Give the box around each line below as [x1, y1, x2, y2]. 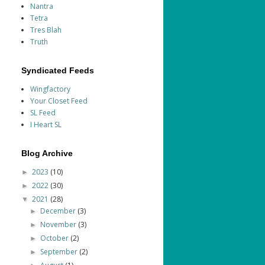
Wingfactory [30, 84, 70, 95]
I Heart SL [30, 119, 62, 130]
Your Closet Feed [30, 96, 88, 106]
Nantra [30, 1, 53, 12]
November [40, 219, 79, 230]
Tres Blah [30, 25, 62, 35]
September [40, 247, 80, 257]
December [40, 206, 78, 216]
